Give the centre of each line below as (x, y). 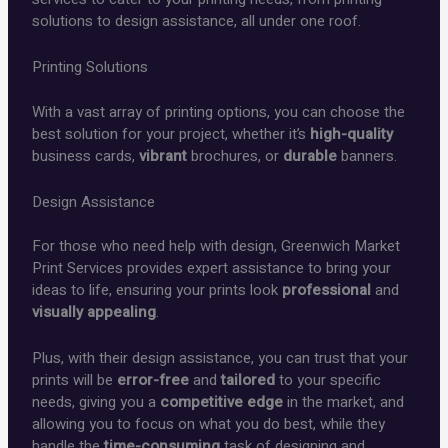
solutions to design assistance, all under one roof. (197, 21)
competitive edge (222, 402)
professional (327, 290)
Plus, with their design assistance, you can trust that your (220, 358)
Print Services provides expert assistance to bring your (212, 268)
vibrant (163, 155)
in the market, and (344, 402)
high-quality (352, 133)
